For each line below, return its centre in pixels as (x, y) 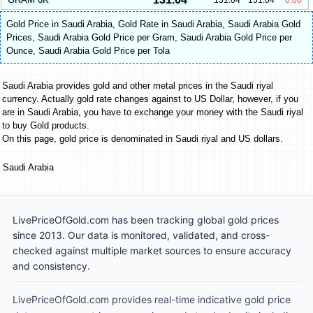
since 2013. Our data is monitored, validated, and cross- (141, 235)
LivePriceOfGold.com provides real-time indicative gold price (152, 299)
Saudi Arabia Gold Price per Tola (104, 50)
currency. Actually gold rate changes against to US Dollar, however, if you (150, 99)
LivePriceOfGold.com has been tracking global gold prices (146, 219)
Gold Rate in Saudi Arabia (170, 24)
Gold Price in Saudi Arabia (59, 24)
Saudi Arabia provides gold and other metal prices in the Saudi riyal (138, 85)
